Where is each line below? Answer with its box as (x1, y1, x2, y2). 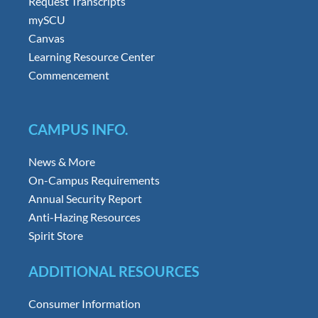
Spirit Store (28, 228, 83, 242)
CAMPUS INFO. (28, 120, 128, 138)
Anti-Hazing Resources (28, 209, 141, 224)
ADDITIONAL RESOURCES (28, 262, 199, 280)
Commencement (28, 67, 109, 82)
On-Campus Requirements (28, 172, 160, 187)
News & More (28, 154, 95, 168)
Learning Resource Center (28, 49, 155, 63)
